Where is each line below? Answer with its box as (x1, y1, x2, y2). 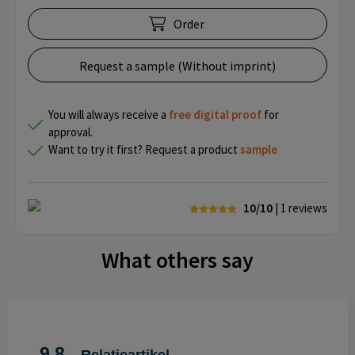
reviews (288, 200, 327, 216)
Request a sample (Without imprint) (79, 58, 276, 74)
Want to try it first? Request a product (48, 142, 240, 158)
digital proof (193, 107, 261, 123)
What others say (101, 246, 254, 275)
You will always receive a (48, 107, 169, 123)
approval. (48, 124, 93, 140)
